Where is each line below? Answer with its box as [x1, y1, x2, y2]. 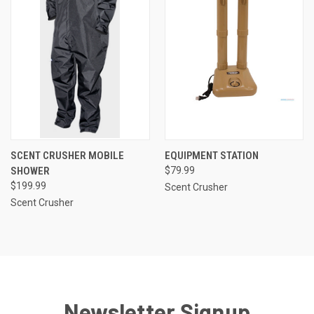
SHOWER [11, 164, 50, 177]
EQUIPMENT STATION [164, 149, 259, 162]
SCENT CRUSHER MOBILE [11, 149, 124, 162]
